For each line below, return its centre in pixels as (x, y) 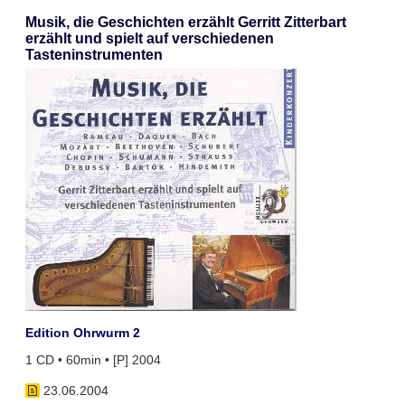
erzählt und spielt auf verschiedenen (149, 39)
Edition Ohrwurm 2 (82, 333)
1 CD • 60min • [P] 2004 (93, 360)
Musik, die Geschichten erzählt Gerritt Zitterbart (185, 23)
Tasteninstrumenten (94, 55)
